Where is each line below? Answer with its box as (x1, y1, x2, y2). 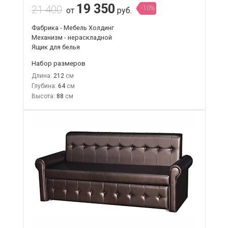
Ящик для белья (31, 43, 80, 51)
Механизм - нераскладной (31, 33, 112, 41)
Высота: (31, 92, 55, 100)
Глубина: (31, 82, 56, 90)
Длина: (31, 72, 52, 79)
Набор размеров (31, 59, 85, 67)
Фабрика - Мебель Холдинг (31, 23, 114, 32)
